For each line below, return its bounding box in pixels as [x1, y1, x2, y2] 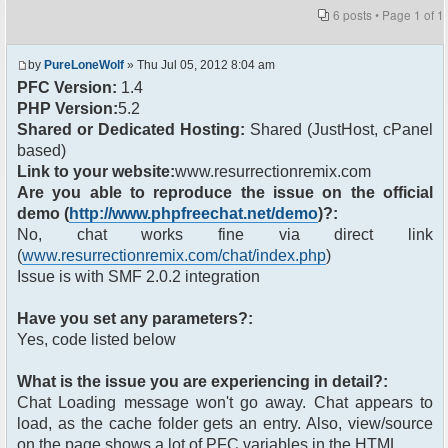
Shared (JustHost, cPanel [245, 121, 433, 139]
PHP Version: [17, 100, 118, 118]
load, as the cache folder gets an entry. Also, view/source [17, 415, 433, 433]
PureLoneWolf [44, 58, 124, 73]
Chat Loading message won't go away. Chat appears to [17, 394, 433, 412]
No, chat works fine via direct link [17, 226, 433, 244]
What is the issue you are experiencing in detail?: [17, 373, 388, 391]
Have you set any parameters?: [17, 310, 253, 328]
